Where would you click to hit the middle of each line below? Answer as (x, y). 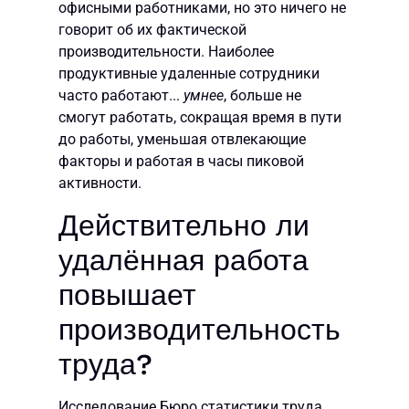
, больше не (262, 96)
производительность (199, 329)
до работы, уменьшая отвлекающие (182, 140)
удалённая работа (184, 260)
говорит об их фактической (152, 30)
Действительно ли (184, 225)
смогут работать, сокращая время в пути (200, 118)
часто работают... (121, 96)
